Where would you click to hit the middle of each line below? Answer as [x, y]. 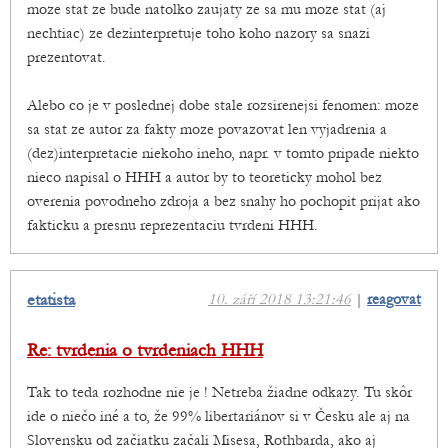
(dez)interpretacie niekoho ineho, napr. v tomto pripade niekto [223, 153]
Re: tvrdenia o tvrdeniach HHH [145, 351]
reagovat [394, 299]
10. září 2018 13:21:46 [279, 299]
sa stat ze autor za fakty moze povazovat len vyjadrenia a [207, 129]
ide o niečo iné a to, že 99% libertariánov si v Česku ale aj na [218, 416]
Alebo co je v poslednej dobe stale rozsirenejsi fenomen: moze [223, 105]
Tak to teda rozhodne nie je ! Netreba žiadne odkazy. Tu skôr [219, 392]
